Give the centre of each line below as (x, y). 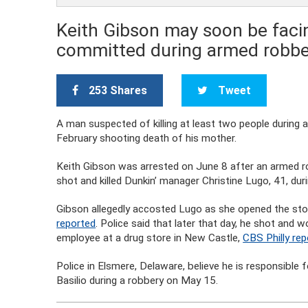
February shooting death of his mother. (147, 138)
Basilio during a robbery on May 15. (137, 280)
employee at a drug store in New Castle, (150, 238)
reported (76, 223)
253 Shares (118, 90)
